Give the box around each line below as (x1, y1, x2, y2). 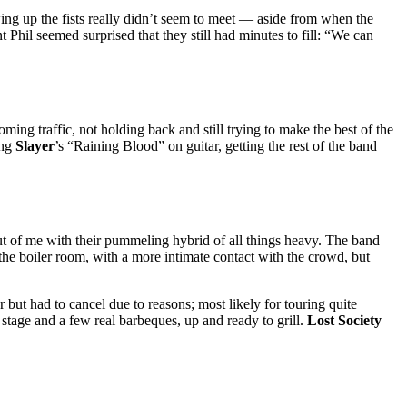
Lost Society (307, 313, 382, 329)
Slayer (15, 138, 55, 154)
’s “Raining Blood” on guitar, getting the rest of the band (55, 138, 377, 154)
